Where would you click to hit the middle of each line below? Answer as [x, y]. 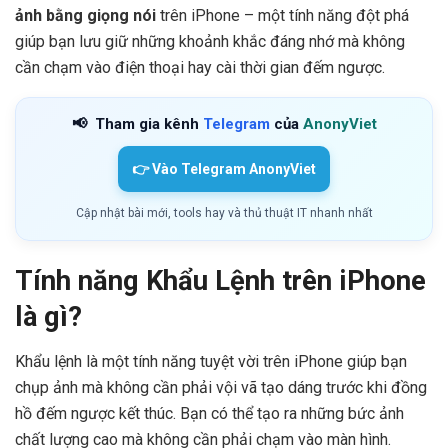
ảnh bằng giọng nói [85, 15]
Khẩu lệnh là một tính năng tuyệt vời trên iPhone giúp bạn [211, 362]
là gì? [48, 317]
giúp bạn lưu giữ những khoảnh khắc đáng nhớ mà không [210, 41]
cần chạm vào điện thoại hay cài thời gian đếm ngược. [200, 67]
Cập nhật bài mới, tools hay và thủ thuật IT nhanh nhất [224, 212]
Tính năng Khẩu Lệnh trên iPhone [220, 281]
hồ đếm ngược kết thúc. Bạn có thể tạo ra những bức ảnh [209, 414]
